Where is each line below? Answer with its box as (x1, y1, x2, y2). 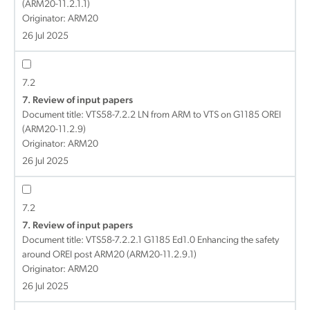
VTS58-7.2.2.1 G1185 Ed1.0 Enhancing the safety (86, 235, 279, 246)
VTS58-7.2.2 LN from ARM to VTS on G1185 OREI (86, 110, 281, 120)
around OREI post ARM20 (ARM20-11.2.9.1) (22, 250, 197, 260)
